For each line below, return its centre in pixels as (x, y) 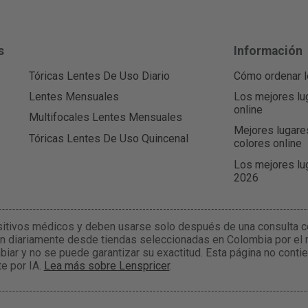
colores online (268, 144)
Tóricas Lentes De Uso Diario (99, 76)
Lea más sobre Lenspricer (107, 265)
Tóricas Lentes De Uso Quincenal (108, 138)
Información (268, 51)
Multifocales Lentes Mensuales (105, 118)
